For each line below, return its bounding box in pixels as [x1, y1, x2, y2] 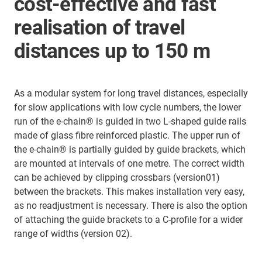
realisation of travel [14, 16, 185, 40]
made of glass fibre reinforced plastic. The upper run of [14, 130, 240, 141]
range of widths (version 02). [14, 228, 132, 239]
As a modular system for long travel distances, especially [14, 88, 248, 99]
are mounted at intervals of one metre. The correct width [14, 158, 244, 169]
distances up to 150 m [14, 39, 211, 63]
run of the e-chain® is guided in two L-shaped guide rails [14, 116, 246, 127]
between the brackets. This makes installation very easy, [14, 186, 244, 197]
